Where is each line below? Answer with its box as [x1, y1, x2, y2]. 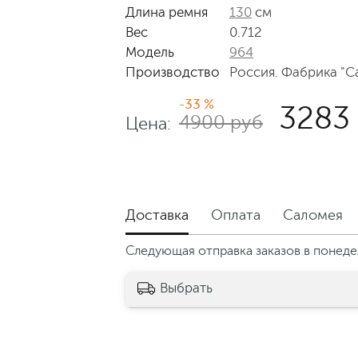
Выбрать [160, 280, 213, 296]
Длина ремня [125, 5, 208, 20]
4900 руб [179, 112, 263, 133]
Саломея [283, 207, 343, 223]
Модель [125, 45, 174, 60]
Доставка [125, 207, 189, 223]
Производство [125, 65, 220, 80]
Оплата [211, 207, 261, 223]
